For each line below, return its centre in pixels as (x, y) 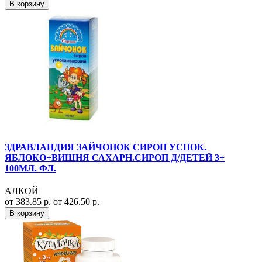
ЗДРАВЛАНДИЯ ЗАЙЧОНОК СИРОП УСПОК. (106, 147)
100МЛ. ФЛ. (30, 168)
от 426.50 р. (76, 201)
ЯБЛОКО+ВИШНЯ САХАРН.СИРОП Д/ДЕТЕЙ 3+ (115, 157)
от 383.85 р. (29, 201)
